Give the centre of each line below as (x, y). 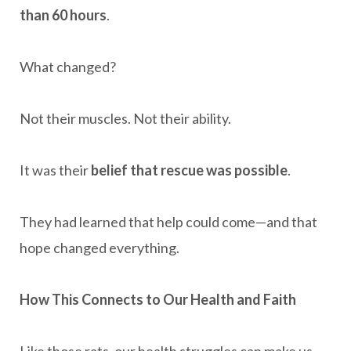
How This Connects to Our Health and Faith (158, 299)
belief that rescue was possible (189, 170)
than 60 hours (63, 15)
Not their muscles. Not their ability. (125, 118)
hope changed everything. (100, 248)
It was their (55, 170)
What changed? (68, 67)
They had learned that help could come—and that (168, 222)
